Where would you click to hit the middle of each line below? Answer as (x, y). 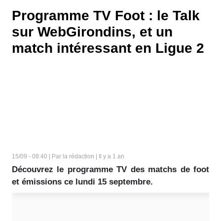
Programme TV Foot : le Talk (106, 16)
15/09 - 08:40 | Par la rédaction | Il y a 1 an (68, 156)
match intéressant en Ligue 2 (108, 48)
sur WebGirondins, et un (92, 32)
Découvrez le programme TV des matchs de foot (110, 169)
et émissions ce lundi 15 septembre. (82, 182)
